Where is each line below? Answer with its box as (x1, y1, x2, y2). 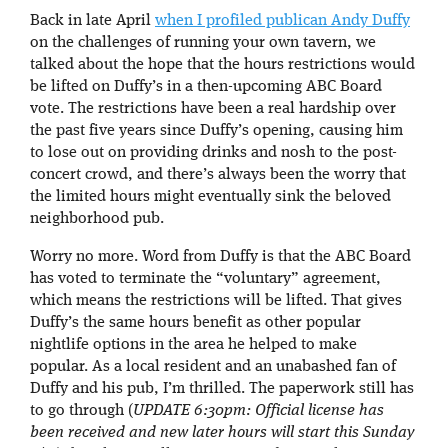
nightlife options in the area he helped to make (30, 336, 357, 353)
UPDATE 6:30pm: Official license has (133, 402, 384, 419)
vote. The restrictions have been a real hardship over (30, 100, 396, 117)
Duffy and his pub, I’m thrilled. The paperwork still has (30, 380, 414, 397)
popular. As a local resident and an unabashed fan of (30, 358, 396, 375)
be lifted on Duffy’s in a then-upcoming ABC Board (30, 78, 382, 95)
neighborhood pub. (30, 210, 164, 227)
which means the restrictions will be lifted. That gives (30, 292, 402, 309)
